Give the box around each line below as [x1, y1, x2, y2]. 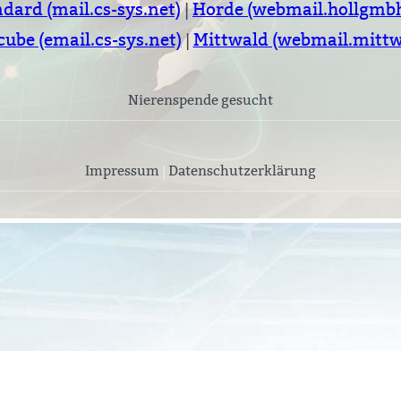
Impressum [85, 162, 159, 180]
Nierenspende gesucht [128, 91, 273, 109]
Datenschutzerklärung [168, 162, 316, 180]
